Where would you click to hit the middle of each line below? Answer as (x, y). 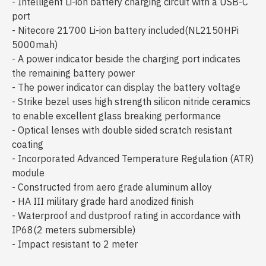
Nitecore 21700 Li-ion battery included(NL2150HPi (129, 30)
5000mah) (35, 45)
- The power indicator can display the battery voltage (126, 87)
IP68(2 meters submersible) (74, 230)
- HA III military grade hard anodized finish (103, 201)
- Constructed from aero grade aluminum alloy (115, 187)
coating (30, 144)
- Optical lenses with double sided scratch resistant (122, 130)
